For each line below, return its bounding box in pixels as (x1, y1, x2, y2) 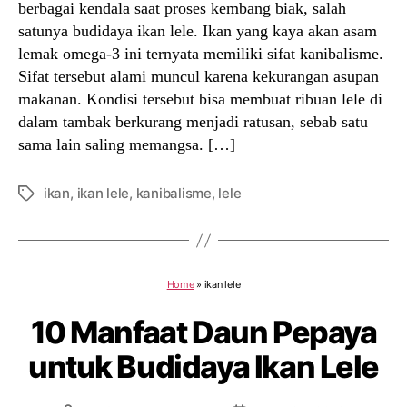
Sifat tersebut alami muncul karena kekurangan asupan (18, 67, 379, 85)
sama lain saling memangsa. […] (18, 135, 235, 154)
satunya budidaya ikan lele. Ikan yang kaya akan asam (18, 22, 377, 40)
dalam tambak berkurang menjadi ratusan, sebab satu (18, 113, 368, 131)
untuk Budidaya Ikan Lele (27, 348, 380, 385)
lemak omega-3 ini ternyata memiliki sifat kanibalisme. (18, 45, 383, 63)
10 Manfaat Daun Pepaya (30, 313, 377, 351)
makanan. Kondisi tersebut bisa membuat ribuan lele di (18, 90, 382, 108)
